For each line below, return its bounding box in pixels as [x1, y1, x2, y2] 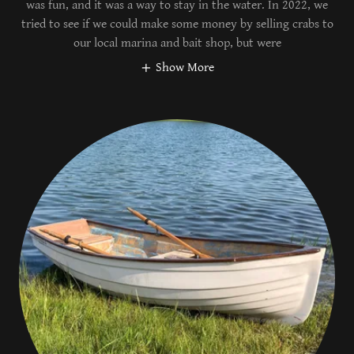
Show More [156, 60, 214, 76]
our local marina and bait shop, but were [73, 36, 281, 51]
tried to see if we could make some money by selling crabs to [21, 17, 333, 32]
